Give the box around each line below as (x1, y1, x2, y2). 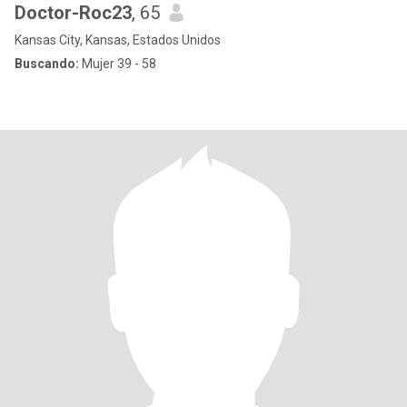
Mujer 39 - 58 (79, 56, 156, 71)
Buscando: (15, 56, 79, 71)
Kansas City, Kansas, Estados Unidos (15, 33, 221, 47)
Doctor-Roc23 (15, 2, 132, 24)
